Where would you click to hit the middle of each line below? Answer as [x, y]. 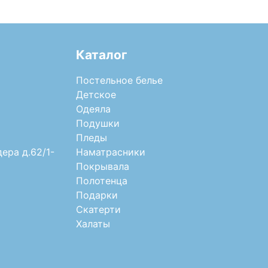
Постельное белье [119, 80]
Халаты [93, 223]
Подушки [98, 123]
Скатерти [98, 209]
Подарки [97, 195]
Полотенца [102, 180]
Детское [96, 94]
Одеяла [93, 109]
